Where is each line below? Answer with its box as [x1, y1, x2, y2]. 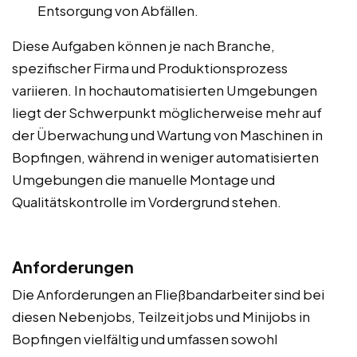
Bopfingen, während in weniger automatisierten [12, 147, 319, 166]
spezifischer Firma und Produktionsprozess [12, 58, 288, 76]
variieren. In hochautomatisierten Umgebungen [12, 80, 317, 99]
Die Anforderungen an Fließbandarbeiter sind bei [12, 284, 324, 303]
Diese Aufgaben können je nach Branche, [12, 36, 275, 54]
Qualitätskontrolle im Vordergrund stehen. [12, 192, 281, 210]
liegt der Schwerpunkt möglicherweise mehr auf [12, 103, 322, 121]
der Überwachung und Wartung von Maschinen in [12, 125, 323, 143]
